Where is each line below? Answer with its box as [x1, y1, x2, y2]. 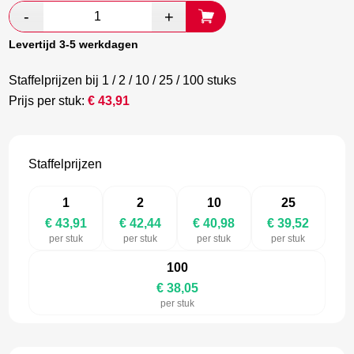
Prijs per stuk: [9, 94, 88, 108]
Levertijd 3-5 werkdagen [9, 38, 139, 51]
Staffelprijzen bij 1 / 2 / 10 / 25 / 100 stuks [9, 73, 237, 88]
